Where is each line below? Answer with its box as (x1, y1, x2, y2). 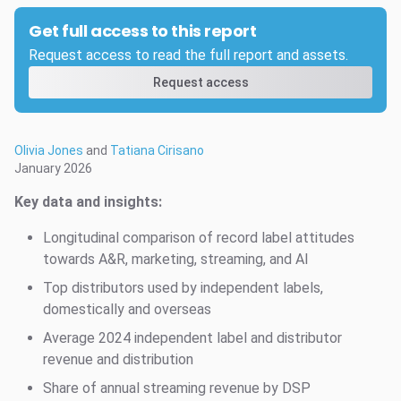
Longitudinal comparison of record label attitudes (43, 228, 354, 246)
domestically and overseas (43, 300, 211, 318)
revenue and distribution (43, 350, 193, 368)
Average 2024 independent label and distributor (43, 328, 342, 346)
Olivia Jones (14, 142, 83, 158)
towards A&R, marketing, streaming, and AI (43, 250, 309, 268)
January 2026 (14, 160, 92, 175)
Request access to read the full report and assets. (29, 46, 348, 64)
